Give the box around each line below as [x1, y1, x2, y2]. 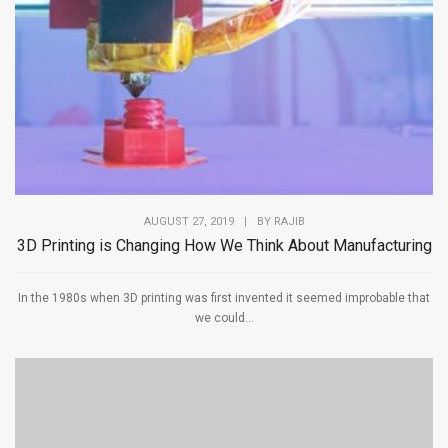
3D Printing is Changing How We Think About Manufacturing [16, 235, 432, 255]
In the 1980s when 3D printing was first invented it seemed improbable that [18, 290, 430, 305]
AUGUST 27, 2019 [143, 214, 234, 228]
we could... [194, 310, 254, 325]
